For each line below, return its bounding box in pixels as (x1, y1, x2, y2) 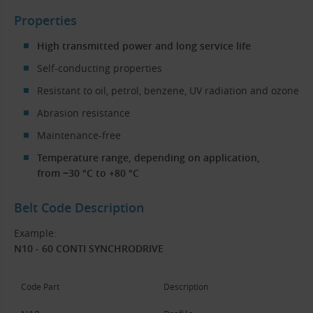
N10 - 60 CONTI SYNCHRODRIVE (14, 241, 163, 255)
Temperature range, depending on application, (36, 150, 260, 164)
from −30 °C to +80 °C (36, 166, 139, 180)
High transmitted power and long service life (36, 38, 251, 52)
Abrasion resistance (36, 105, 130, 119)
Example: (14, 226, 57, 240)
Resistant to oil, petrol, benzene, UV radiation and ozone (36, 83, 299, 97)
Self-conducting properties (36, 61, 162, 75)
